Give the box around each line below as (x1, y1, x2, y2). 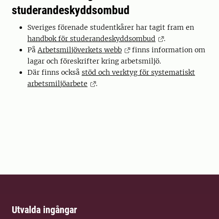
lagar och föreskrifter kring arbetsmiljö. (27, 57, 161, 66)
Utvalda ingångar (12, 204, 77, 216)
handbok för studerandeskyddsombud (27, 34, 155, 43)
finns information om (130, 45, 206, 54)
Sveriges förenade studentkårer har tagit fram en (27, 23, 194, 32)
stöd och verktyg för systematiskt (82, 68, 195, 77)
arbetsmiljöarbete (27, 79, 88, 88)
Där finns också (27, 68, 82, 77)
